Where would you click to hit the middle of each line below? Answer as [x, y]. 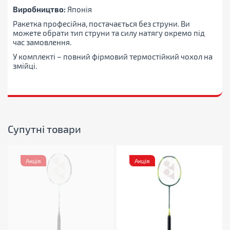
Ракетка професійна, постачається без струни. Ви [101, 24]
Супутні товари [44, 129]
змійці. [25, 66]
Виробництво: [39, 9]
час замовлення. [42, 42]
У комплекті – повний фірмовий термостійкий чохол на [113, 57]
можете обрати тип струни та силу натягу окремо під [109, 33]
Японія [79, 9]
